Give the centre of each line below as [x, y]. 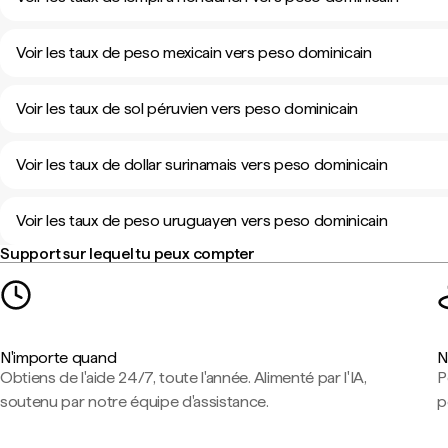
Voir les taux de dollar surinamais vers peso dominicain [202, 164]
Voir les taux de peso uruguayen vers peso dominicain [202, 220]
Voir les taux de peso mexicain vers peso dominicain [194, 52]
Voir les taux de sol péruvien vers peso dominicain [187, 108]
